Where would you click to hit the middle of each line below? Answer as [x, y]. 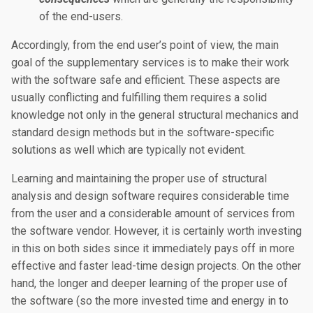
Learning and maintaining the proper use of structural [139, 179]
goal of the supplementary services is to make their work [150, 63]
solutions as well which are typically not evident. [129, 150]
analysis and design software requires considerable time [150, 196]
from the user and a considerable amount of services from [153, 213]
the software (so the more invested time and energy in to [150, 301]
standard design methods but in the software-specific [143, 132]
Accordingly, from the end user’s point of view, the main [145, 45]
